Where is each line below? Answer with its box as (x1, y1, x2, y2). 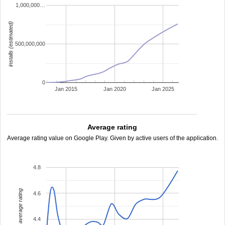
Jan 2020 (103, 86, 126, 92)
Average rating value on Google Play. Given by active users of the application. (7, 135, 218, 142)
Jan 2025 (152, 86, 175, 92)
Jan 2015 (55, 86, 78, 92)
